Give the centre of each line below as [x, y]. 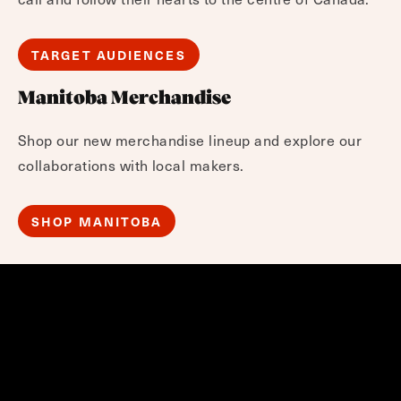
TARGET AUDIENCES [109, 55]
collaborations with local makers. [131, 165]
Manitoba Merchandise [124, 99]
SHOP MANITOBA [97, 221]
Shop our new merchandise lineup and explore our [190, 140]
